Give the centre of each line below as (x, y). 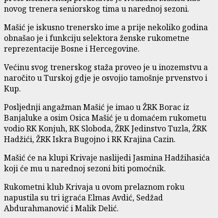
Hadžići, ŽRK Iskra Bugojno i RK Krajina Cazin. (90, 139)
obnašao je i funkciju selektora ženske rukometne (97, 38)
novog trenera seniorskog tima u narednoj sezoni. (97, 9)
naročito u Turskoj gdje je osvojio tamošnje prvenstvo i (106, 78)
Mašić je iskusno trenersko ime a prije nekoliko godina (106, 27)
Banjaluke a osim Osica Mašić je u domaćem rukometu (105, 118)
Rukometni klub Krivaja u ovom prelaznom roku (94, 187)
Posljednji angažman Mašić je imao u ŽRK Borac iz (97, 107)
